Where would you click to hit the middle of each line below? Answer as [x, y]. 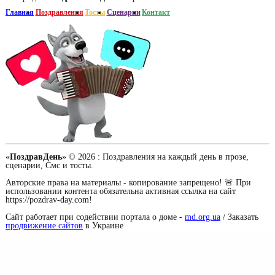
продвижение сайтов [44, 225]
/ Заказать [239, 217]
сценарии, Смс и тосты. [49, 165]
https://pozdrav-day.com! [49, 199]
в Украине [103, 225]
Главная [20, 12]
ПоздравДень [36, 157]
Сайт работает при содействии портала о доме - [95, 217]
